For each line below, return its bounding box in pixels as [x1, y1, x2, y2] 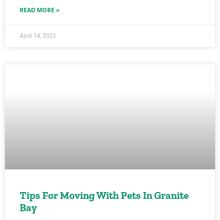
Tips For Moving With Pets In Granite [20, 189, 189, 201]
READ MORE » [20, 6, 59, 14]
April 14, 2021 [20, 32, 56, 39]
